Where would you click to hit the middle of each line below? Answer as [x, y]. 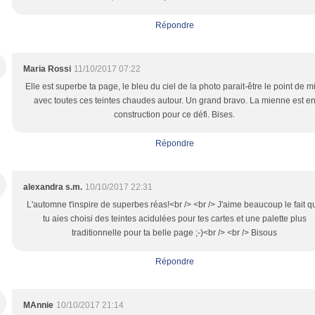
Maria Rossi [47, 69]
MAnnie [38, 305]
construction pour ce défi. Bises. [174, 115]
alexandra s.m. [53, 187]
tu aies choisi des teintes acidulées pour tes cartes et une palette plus [174, 219]
